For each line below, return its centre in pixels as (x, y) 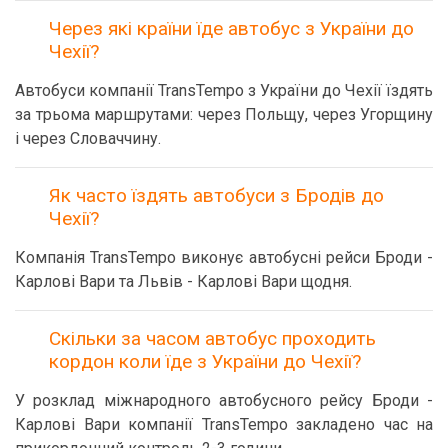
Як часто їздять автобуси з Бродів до (216, 195)
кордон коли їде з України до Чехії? (205, 361)
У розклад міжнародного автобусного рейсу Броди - (224, 400)
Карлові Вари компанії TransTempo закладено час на (224, 424)
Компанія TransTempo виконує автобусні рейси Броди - (224, 257)
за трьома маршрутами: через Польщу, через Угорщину (224, 114)
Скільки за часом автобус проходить (212, 338)
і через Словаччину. (88, 138)
